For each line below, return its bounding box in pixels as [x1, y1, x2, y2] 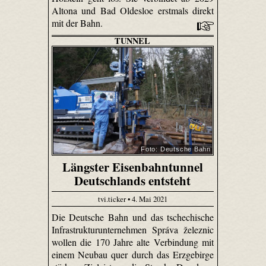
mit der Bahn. [51, 16, 105, 29]
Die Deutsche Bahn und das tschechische [51, 210, 214, 223]
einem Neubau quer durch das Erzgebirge [51, 248, 214, 261]
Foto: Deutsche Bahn [141, 145, 211, 153]
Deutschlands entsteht [74, 171, 191, 189]
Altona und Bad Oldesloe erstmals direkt [51, 4, 214, 17]
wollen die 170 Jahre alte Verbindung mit [51, 235, 214, 248]
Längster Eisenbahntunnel [62, 157, 203, 176]
